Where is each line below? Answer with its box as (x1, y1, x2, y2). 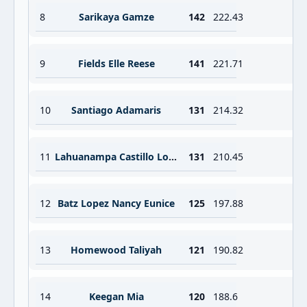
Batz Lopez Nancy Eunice (58, 197, 175, 210)
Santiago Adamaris (71, 103, 161, 116)
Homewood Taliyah (71, 243, 162, 256)
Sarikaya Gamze (78, 10, 154, 23)
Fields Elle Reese (77, 57, 155, 70)
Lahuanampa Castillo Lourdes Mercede (169, 150, 177, 163)
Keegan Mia (88, 290, 144, 303)
